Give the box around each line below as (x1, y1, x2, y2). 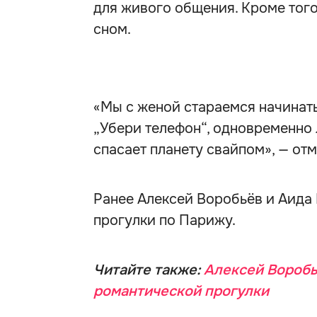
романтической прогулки (93, 282, 269, 300)
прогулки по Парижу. (93, 212, 236, 229)
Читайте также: (93, 261, 204, 279)
